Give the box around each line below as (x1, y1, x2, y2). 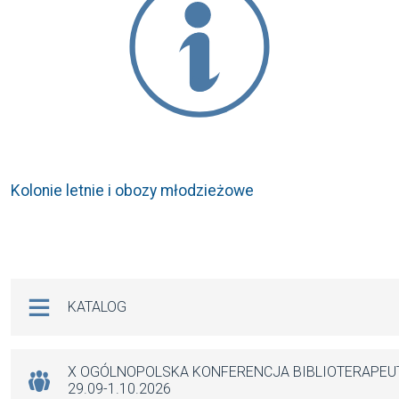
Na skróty (10, 277, 108, 304)
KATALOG (68, 298, 126, 316)
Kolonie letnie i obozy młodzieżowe (11, 181, 254, 199)
